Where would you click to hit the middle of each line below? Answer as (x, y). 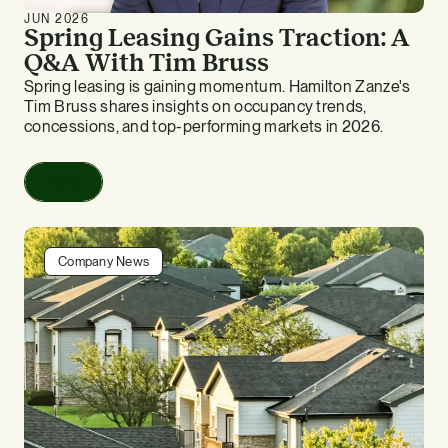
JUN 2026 (57, 18)
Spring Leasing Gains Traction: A (217, 37)
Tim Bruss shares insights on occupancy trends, (195, 106)
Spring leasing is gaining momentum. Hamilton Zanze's (217, 86)
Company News (104, 261)
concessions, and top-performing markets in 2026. (204, 126)
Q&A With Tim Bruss (146, 62)
